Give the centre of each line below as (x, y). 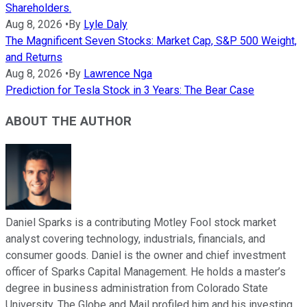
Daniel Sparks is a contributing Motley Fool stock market (141, 222)
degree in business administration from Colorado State (137, 288)
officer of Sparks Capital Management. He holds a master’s (146, 271)
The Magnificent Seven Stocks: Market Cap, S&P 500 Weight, (151, 41)
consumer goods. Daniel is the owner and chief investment (146, 255)
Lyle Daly (106, 25)
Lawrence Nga (118, 74)
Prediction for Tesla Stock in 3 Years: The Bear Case (130, 90)
